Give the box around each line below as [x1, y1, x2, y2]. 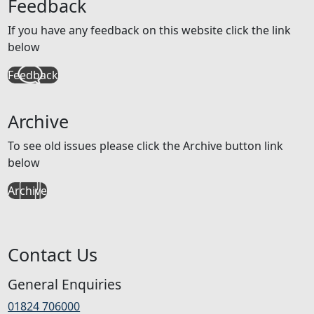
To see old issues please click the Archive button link [8, 138, 284, 154]
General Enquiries [8, 275, 122, 294]
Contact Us [8, 243, 98, 267]
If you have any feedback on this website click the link [8, 22, 292, 38]
